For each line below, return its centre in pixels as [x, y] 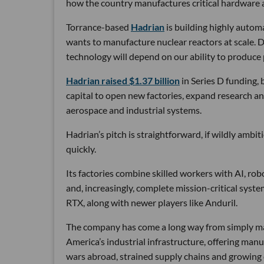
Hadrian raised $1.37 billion [123, 81]
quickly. [81, 149]
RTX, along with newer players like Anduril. [152, 203]
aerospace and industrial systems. [134, 110]
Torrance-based [98, 27]
